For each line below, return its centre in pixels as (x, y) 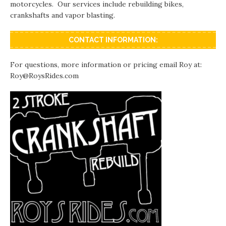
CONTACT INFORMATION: (113, 40)
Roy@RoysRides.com (44, 76)
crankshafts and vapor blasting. (63, 15)
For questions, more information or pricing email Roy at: (107, 65)
